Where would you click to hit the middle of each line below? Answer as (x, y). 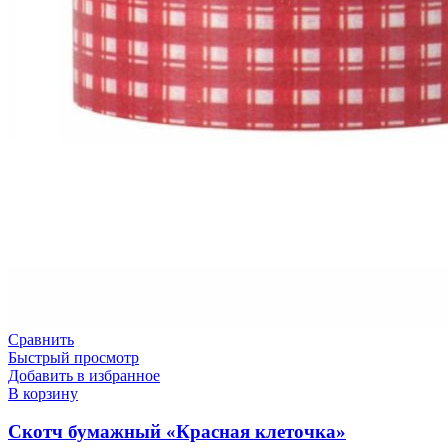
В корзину (43, 393)
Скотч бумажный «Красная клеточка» (177, 432)
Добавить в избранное (84, 375)
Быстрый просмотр (73, 357)
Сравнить (41, 339)
